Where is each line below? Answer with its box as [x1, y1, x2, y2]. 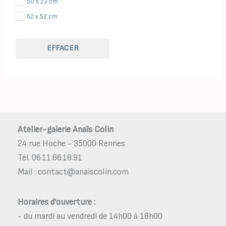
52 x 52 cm [27, 13, 58, 21]
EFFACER [46, 43, 79, 53]
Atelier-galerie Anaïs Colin [18, 124, 114, 135]
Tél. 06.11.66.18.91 [18, 152, 82, 163]
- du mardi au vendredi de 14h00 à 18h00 [18, 211, 162, 221]
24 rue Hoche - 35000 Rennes [18, 138, 125, 149]
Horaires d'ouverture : [18, 197, 95, 207]
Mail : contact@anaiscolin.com [18, 166, 129, 177]
